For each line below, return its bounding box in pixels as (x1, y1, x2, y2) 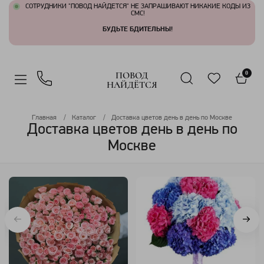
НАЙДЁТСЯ (106, 78, 157, 91)
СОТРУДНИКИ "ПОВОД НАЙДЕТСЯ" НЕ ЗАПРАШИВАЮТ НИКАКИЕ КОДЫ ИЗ (25, 3, 250, 10)
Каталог (72, 114, 96, 121)
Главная (31, 114, 57, 121)
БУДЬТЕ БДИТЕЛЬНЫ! (103, 26, 173, 33)
